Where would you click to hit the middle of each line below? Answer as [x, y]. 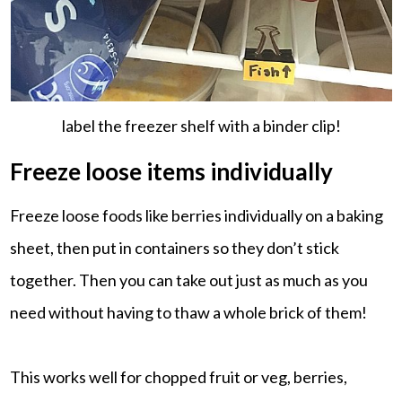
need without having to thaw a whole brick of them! [189, 312]
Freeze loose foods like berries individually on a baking [197, 215]
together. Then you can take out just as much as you [189, 280]
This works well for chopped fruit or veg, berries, [179, 376]
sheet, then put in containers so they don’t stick [175, 247]
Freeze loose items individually [172, 171]
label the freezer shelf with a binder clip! [201, 125]
